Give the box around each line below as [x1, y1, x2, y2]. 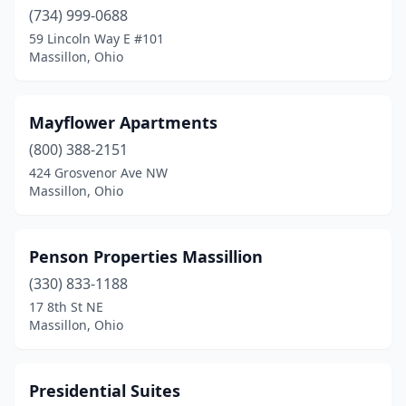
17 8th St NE [29, 298, 103, 315]
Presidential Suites [29, 380, 180, 401]
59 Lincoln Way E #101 [29, 30, 164, 47]
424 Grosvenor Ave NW [29, 164, 168, 181]
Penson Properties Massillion [29, 246, 263, 267]
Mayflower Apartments [29, 111, 217, 133]
